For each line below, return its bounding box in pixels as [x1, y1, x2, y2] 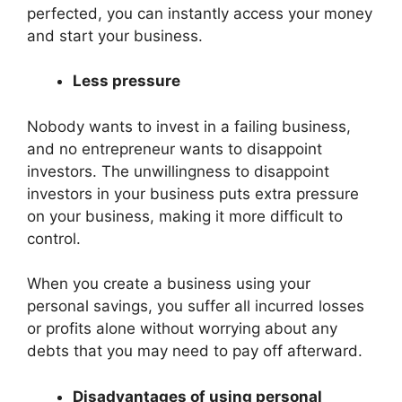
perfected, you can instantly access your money [27, 4, 372, 22]
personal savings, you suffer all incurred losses [27, 297, 364, 316]
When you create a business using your [27, 275, 310, 293]
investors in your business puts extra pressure [27, 184, 359, 203]
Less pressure [73, 72, 180, 91]
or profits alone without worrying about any [27, 319, 337, 338]
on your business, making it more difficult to [27, 206, 343, 225]
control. [27, 229, 81, 248]
